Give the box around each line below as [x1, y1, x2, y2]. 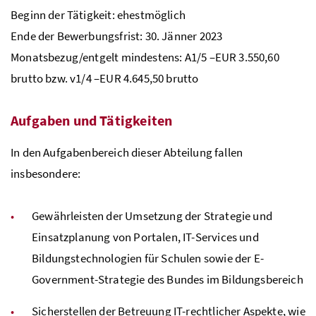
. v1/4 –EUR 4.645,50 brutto [64, 70, 199, 86]
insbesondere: [11, 165, 81, 181]
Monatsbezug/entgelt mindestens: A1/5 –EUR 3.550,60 [11, 49, 279, 65]
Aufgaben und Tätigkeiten [11, 111, 173, 129]
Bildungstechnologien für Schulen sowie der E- [32, 250, 264, 266]
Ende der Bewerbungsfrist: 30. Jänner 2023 [11, 28, 223, 44]
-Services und [191, 229, 259, 245]
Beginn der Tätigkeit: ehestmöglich [11, 6, 186, 23]
